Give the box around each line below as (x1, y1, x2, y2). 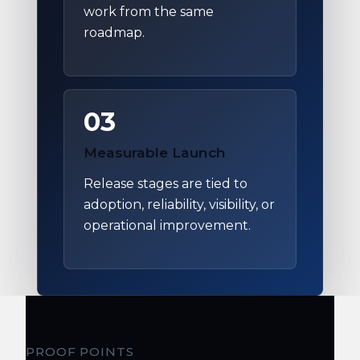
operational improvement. (84, 218, 251, 234)
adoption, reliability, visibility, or (84, 197, 275, 213)
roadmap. (84, 25, 145, 41)
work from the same (84, 4, 214, 20)
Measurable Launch (84, 144, 226, 162)
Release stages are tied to (84, 176, 247, 192)
